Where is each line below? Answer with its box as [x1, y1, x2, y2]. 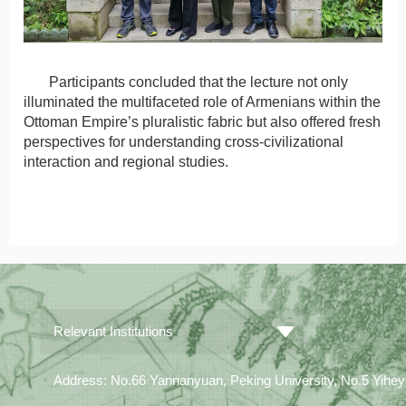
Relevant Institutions [53, 324, 173, 340]
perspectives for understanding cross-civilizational [24, 134, 343, 150]
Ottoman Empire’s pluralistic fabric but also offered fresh [24, 114, 381, 130]
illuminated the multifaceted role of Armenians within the [24, 94, 381, 111]
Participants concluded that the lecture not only [49, 74, 348, 91]
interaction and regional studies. [24, 154, 228, 170]
